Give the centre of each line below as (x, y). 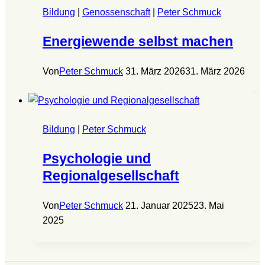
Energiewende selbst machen (138, 41)
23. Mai (209, 205)
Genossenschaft (116, 12)
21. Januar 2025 (159, 205)
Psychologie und (97, 158)
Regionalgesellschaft (111, 175)
